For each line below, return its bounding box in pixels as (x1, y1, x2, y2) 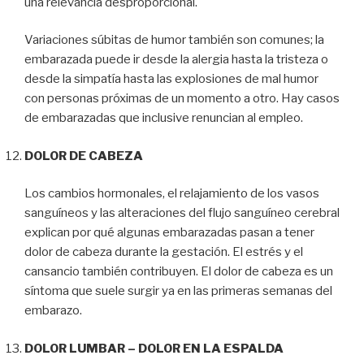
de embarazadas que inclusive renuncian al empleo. (24, 110, 303, 126)
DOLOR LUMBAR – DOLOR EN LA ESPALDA (24, 340, 284, 356)
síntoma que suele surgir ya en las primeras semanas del (24, 284, 332, 299)
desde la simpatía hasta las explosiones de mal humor (24, 71, 318, 87)
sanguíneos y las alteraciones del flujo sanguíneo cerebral (24, 206, 340, 221)
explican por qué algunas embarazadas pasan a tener (24, 225, 314, 240)
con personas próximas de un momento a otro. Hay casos (24, 91, 340, 106)
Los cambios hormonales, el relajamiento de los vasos (24, 186, 319, 201)
